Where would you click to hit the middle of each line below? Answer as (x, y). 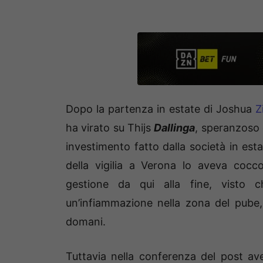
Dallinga (175, 127)
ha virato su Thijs (110, 127)
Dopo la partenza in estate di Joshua (161, 109)
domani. (86, 221)
